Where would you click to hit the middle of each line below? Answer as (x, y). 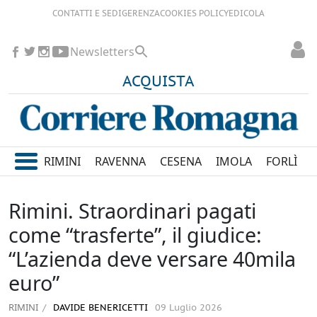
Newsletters (102, 52)
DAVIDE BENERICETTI (99, 309)
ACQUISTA (158, 82)
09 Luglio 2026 (189, 309)
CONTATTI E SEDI (87, 14)
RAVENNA (121, 162)
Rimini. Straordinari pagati (132, 211)
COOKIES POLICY (194, 14)
